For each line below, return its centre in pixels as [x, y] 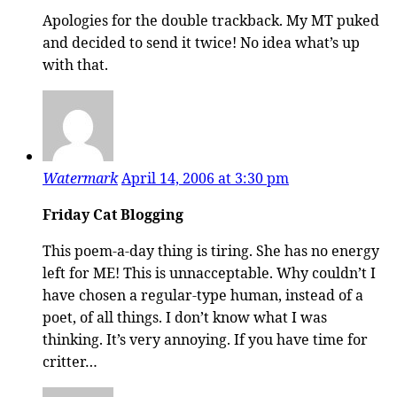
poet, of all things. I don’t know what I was [185, 317]
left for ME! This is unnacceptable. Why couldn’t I [209, 272]
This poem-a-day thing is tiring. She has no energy [211, 250]
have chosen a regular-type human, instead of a [203, 295]
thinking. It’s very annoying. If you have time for [205, 339]
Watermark [80, 178]
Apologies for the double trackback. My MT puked [211, 20]
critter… [70, 361]
